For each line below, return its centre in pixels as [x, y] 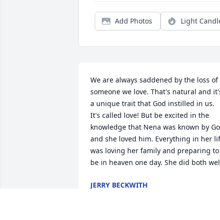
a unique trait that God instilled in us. [152, 104]
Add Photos [134, 21]
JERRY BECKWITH [119, 185]
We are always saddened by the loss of [154, 80]
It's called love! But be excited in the [150, 115]
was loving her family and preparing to [155, 151]
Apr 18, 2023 [111, 195]
